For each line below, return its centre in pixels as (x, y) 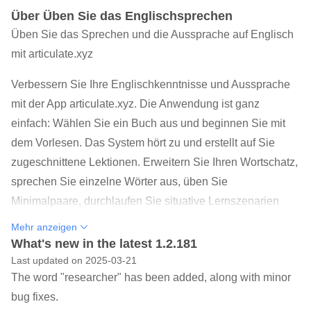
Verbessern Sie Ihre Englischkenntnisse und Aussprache (151, 84)
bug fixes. (35, 297)
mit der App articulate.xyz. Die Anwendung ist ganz (135, 104)
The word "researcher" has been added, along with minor (151, 277)
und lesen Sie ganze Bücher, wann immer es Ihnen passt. (152, 220)
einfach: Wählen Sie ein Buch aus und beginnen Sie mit (148, 123)
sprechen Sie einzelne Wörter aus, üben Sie (119, 182)
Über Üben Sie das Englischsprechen (122, 16)
